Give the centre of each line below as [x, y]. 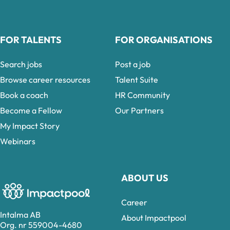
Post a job [133, 64]
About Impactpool [154, 218]
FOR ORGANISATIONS [164, 40]
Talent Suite [137, 80]
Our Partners [139, 110]
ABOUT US [145, 178]
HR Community [142, 95]
